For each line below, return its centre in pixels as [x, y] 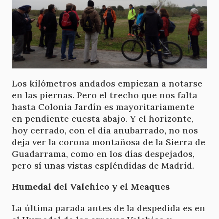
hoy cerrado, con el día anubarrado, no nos [105, 131]
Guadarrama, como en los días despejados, [103, 154]
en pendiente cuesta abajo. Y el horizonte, [103, 119]
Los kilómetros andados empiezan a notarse [107, 84]
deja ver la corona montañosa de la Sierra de [109, 142]
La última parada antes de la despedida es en [109, 208]
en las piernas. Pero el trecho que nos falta [105, 95]
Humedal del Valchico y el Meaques [91, 187]
